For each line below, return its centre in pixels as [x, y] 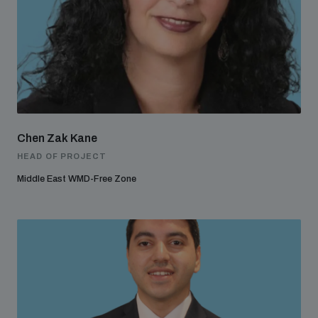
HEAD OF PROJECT [62, 156]
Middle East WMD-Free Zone [77, 179]
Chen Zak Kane [57, 138]
